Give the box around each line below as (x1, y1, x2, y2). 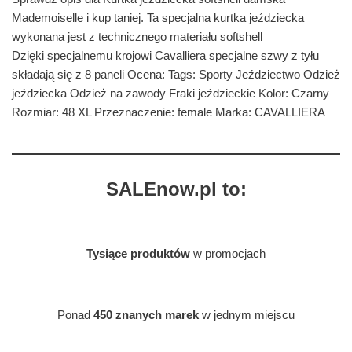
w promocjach (190, 247, 266, 261)
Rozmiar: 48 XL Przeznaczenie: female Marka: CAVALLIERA (12, 105, 325, 119)
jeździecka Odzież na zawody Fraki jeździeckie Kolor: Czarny (12, 86, 329, 101)
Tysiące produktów (86, 247, 190, 261)
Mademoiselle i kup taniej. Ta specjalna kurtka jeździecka (12, 11, 304, 25)
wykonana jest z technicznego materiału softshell (12, 30, 262, 44)
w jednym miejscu (199, 308, 295, 322)
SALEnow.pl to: (105, 178, 247, 200)
